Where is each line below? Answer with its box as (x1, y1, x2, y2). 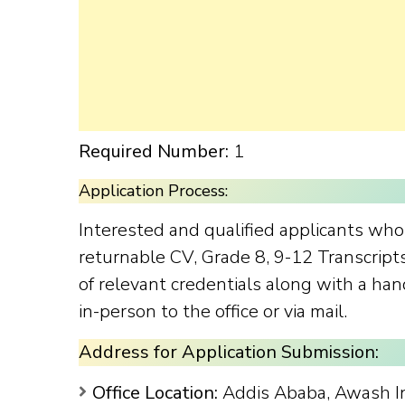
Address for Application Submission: (79, 340, 379, 364)
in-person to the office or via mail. (79, 299, 347, 324)
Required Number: (79, 139, 229, 164)
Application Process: (79, 180, 228, 202)
